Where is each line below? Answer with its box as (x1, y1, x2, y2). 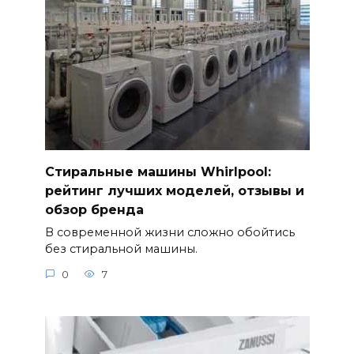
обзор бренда (44, 201, 144, 217)
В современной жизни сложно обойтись (44, 225, 295, 240)
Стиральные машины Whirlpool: (44, 164, 271, 179)
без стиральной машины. (44, 242, 198, 257)
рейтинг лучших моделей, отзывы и (44, 183, 304, 198)
